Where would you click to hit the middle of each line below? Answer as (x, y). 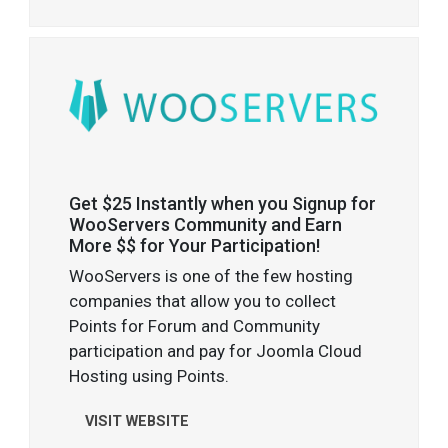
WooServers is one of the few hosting (211, 275)
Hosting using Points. (149, 375)
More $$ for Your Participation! (195, 245)
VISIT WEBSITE (137, 421)
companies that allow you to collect (203, 300)
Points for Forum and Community (195, 325)
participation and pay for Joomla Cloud (216, 350)
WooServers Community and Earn (206, 224)
